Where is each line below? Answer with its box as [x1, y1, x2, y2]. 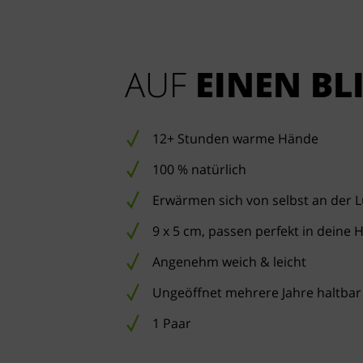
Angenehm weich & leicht [152, 253, 306, 271]
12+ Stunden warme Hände [152, 130, 318, 147]
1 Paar [152, 314, 191, 332]
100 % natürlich [152, 160, 246, 178]
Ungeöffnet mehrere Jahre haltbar [152, 284, 361, 301]
